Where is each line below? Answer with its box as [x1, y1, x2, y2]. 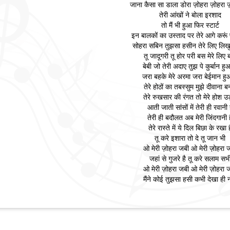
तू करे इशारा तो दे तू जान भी [155, 133, 226, 143]
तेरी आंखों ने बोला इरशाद [159, 10, 221, 20]
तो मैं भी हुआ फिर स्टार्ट [161, 21, 219, 30]
